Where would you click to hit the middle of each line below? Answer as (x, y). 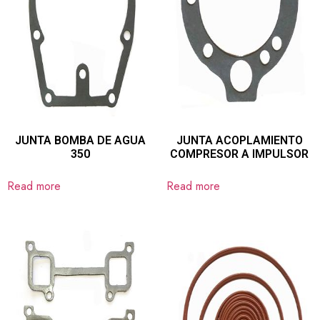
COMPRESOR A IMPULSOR (240, 154)
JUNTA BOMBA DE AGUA (81, 140)
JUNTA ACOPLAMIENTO (239, 140)
